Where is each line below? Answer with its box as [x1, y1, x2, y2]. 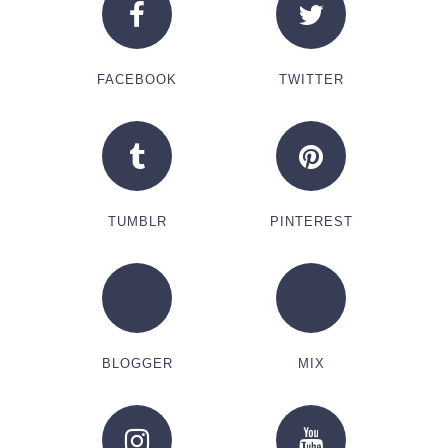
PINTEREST [269, 213, 353, 229]
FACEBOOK [97, 71, 177, 87]
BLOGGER [101, 355, 173, 371]
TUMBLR [107, 213, 167, 229]
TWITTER [278, 71, 344, 87]
